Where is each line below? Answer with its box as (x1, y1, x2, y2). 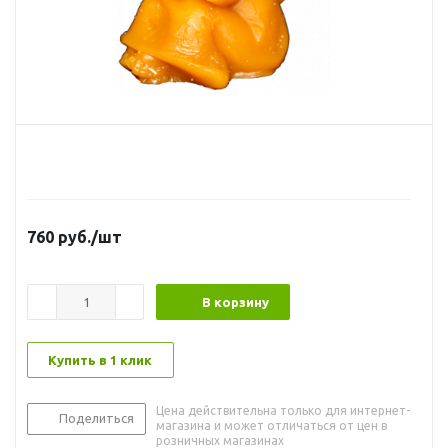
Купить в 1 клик (48, 353, 152, 367)
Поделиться (59, 411, 134, 425)
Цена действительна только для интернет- (156, 404, 410, 417)
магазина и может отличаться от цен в (156, 419, 387, 432)
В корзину (202, 295, 269, 309)
